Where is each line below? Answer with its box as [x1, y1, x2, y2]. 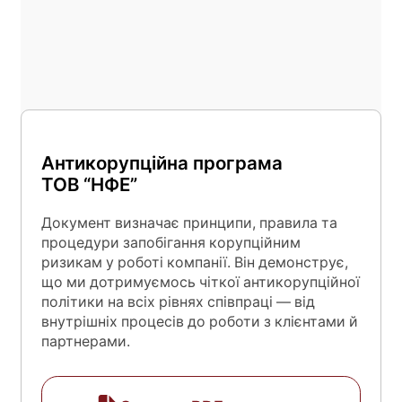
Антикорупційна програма [40, 151, 283, 174]
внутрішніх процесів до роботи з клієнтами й [40, 313, 358, 331]
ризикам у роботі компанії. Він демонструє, [40, 254, 348, 272]
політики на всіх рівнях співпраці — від [40, 293, 315, 311]
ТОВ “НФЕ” [40, 172, 142, 196]
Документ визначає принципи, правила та [40, 214, 337, 232]
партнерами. [40, 333, 130, 351]
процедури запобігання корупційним [40, 234, 301, 252]
